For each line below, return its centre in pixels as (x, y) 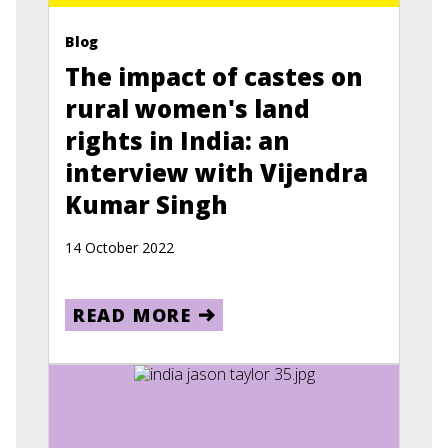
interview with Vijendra (216, 172)
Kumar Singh (146, 204)
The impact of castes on (214, 76)
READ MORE (132, 315)
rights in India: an (177, 140)
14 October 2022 (119, 247)
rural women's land (187, 108)
